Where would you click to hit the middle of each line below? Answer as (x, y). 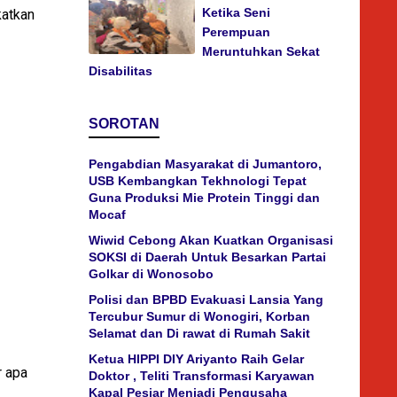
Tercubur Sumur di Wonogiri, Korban (199, 316)
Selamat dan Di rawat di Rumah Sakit (199, 333)
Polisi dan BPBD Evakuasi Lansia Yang (206, 300)
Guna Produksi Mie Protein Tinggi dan (204, 198)
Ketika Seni (236, 12)
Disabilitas (121, 71)
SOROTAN (124, 124)
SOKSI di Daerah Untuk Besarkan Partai (207, 257)
